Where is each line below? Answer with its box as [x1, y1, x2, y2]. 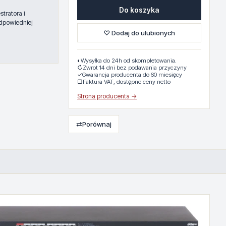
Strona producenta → [77, 92, 137, 100]
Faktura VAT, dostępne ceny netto [83, 78, 171, 85]
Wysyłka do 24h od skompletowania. [81, 57, 177, 64]
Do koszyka [119, 6, 159, 14]
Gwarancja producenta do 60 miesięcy [82, 71, 182, 78]
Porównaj [82, 120, 111, 128]
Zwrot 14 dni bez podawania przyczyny [83, 64, 187, 71]
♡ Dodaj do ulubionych [103, 29, 175, 37]
